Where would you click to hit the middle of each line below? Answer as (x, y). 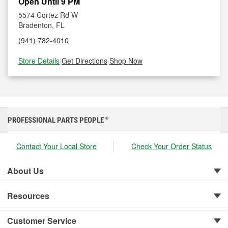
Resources (28, 196)
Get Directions (84, 61)
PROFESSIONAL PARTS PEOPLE (56, 120)
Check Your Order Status (172, 146)
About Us (25, 171)
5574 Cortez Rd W (48, 15)
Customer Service (42, 221)
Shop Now (126, 61)
